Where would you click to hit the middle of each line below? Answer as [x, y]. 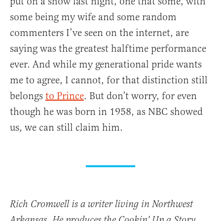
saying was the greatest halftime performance [108, 49]
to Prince [65, 96]
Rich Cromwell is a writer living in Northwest [101, 205]
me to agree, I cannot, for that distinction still [109, 80]
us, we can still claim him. [66, 128]
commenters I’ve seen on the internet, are [99, 33]
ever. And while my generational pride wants [106, 65]
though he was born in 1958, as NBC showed [106, 112]
